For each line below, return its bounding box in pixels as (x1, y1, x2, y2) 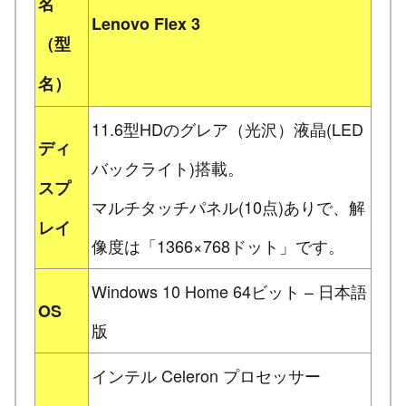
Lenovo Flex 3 (92, 11, 200, 35)
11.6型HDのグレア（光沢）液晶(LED (92, 116, 363, 140)
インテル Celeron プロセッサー (92, 362, 321, 387)
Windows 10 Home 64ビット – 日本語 (92, 278, 367, 303)
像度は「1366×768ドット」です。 (92, 233, 344, 257)
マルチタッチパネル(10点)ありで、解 (92, 194, 365, 218)
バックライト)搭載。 (92, 155, 244, 179)
